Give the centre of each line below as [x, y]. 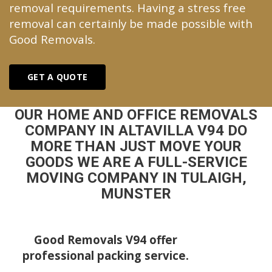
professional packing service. [106, 256]
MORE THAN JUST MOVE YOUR [136, 147]
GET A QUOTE [58, 77]
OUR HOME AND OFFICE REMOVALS [136, 115]
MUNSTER [136, 194]
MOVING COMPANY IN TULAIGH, [136, 178]
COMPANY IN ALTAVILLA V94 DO [136, 131]
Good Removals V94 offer [106, 240]
